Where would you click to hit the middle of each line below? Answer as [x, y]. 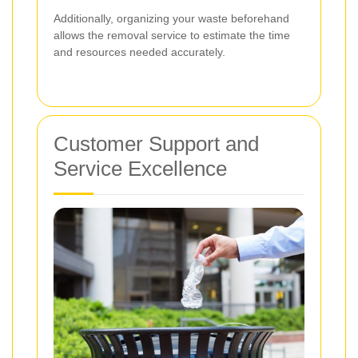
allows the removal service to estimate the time [172, 35]
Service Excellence [140, 168]
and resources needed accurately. [139, 52]
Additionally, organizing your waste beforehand [171, 18]
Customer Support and [156, 143]
